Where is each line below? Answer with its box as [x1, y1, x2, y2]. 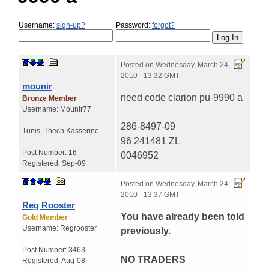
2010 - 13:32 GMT [121, 71, 180, 80]
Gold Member [22, 213, 68, 222]
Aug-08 [61, 256, 85, 265]
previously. [121, 226, 171, 237]
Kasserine [66, 127, 99, 136]
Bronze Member [22, 94, 77, 103]
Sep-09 [62, 159, 86, 168]
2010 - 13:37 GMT [121, 190, 180, 199]
